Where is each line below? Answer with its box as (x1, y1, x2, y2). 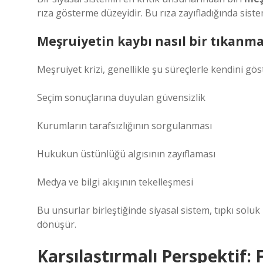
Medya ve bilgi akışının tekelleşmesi (37, 176, 193, 188)
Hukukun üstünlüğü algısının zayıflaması (37, 147, 215, 160)
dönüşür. (37, 218, 76, 231)
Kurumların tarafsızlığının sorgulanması (37, 119, 212, 132)
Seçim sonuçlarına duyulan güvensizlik (37, 91, 205, 104)
